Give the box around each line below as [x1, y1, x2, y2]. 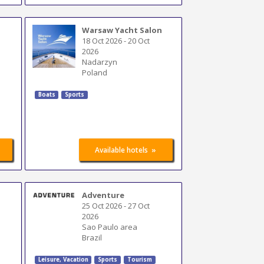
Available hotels [95, 145, 148, 155]
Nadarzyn [82, 56, 118, 67]
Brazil [82, 232, 103, 243]
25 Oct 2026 [82, 200, 123, 211]
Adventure [82, 189, 125, 200]
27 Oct [128, 200, 150, 211]
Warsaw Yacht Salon [82, 24, 163, 35]
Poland [82, 67, 108, 78]
